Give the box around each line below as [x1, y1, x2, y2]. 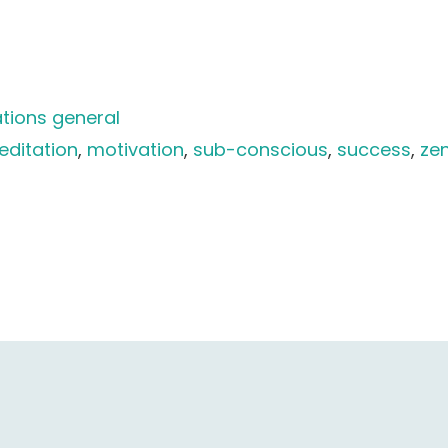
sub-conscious [193, 137, 329, 162]
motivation [87, 137, 185, 162]
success [337, 137, 412, 162]
